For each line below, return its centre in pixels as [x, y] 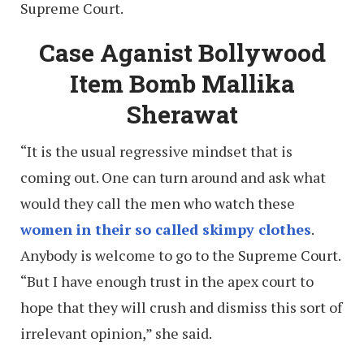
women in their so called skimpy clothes [166, 229]
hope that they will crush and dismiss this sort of [181, 307]
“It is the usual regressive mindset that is [156, 151]
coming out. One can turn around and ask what [173, 177]
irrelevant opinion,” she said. [116, 333]
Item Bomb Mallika [182, 83]
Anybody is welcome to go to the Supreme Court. [180, 255]
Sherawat [182, 114]
